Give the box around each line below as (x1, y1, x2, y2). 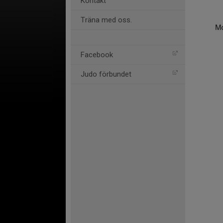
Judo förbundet (81, 70, 131, 79)
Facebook (81, 50, 113, 59)
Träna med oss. (81, 15, 132, 24)
